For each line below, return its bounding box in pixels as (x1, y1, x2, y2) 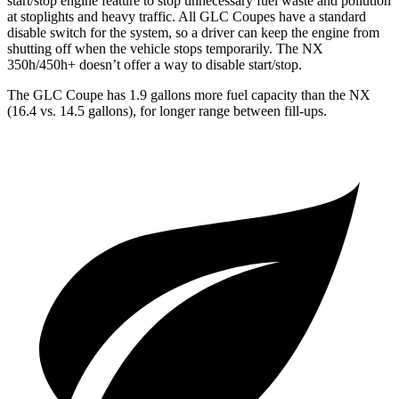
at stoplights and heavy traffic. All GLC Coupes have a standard (7, 9, 366, 25)
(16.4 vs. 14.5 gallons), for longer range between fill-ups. (7, 103, 327, 119)
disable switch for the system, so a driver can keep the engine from (7, 25, 379, 41)
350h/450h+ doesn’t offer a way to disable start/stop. (7, 57, 302, 73)
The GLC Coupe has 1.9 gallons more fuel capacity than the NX (7, 87, 370, 103)
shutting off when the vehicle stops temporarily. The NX (7, 41, 323, 57)
